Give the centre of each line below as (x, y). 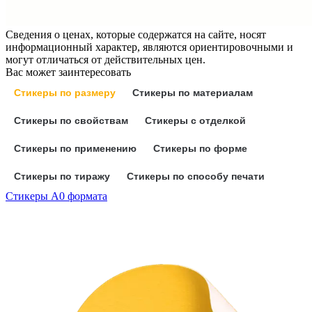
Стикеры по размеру (65, 93)
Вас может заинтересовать (68, 72)
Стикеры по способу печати (196, 177)
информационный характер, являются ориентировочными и (149, 47)
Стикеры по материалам (193, 93)
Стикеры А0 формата (56, 196)
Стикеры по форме (200, 149)
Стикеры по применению (75, 149)
